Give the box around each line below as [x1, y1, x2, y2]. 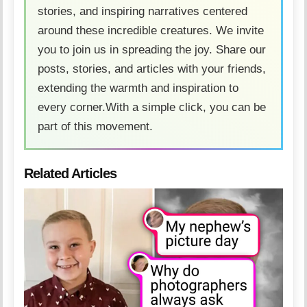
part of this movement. [38, 120, 153, 134]
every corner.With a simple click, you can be [38, 101, 267, 114]
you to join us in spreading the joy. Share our [38, 43, 267, 57]
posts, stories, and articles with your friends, [38, 62, 267, 76]
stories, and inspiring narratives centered [38, 5, 248, 19]
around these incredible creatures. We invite [38, 24, 265, 38]
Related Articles [24, 166, 117, 182]
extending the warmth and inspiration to [38, 82, 239, 95]
